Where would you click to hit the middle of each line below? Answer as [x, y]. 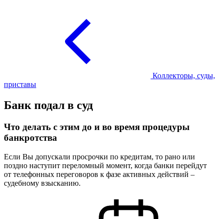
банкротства [31, 137]
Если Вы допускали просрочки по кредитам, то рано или [99, 156]
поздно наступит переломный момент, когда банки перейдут [105, 165]
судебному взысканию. [42, 183]
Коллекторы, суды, [184, 76]
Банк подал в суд [48, 105]
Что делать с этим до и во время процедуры [97, 127]
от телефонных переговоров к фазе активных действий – [99, 174]
